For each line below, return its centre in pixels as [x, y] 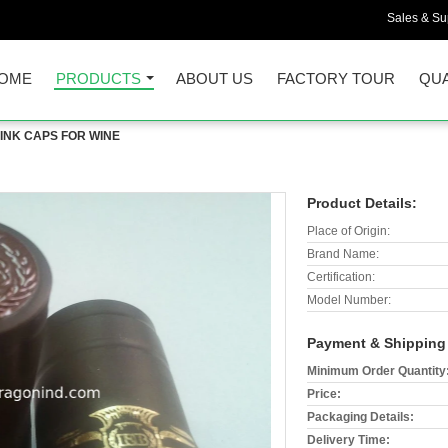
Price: [324, 394]
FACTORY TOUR [336, 78]
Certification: [341, 277]
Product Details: [362, 203]
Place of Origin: [348, 231]
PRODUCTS [98, 78]
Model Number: [349, 300]
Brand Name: [343, 254]
